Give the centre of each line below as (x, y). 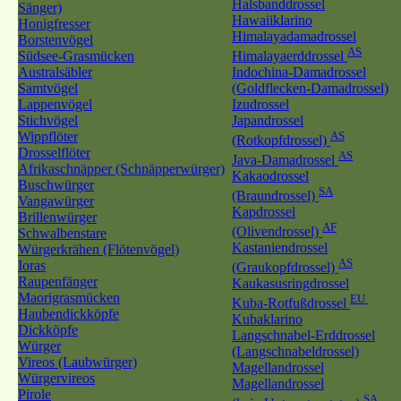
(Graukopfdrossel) (285, 268)
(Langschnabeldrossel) (295, 351)
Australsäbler (55, 72)
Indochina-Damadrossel (299, 72)
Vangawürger (56, 201)
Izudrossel (260, 104)
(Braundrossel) (275, 196)
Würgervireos (56, 378)
